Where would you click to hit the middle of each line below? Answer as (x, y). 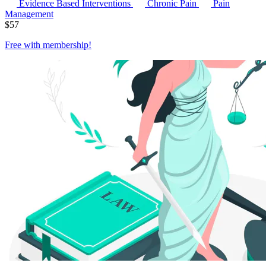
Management (29, 14)
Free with (24, 45)
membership (66, 45)
